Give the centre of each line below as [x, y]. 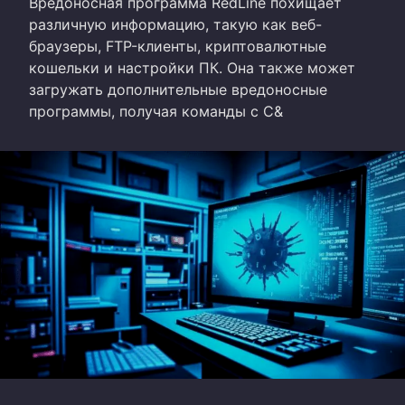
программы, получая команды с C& [156, 111]
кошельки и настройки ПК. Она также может [192, 67]
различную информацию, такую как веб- [175, 24]
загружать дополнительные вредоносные [178, 89]
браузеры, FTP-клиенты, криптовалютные [178, 46]
